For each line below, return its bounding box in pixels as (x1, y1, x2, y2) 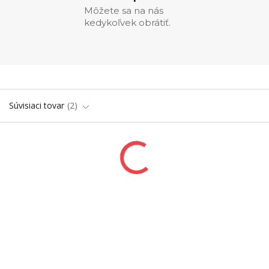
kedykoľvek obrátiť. (84, 17, 171, 28)
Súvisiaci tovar (9, 100, 64, 111)
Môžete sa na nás (84, 5, 163, 16)
